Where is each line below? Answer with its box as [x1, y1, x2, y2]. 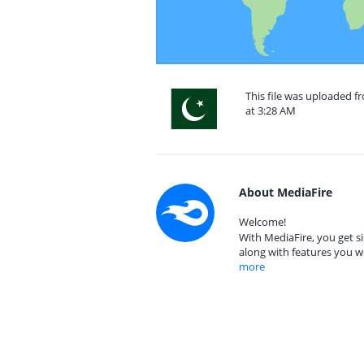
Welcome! [239, 214, 286, 229]
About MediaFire [239, 184, 332, 200]
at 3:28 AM [245, 103, 296, 118]
